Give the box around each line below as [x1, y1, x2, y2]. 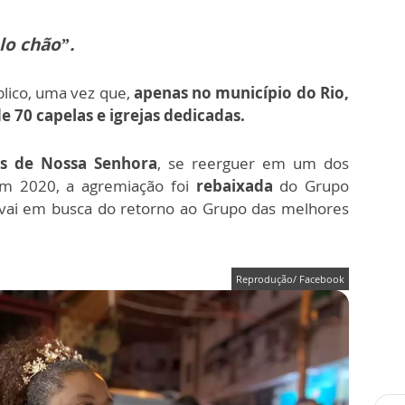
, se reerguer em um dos [157, 153, 349, 174]
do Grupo [272, 175, 350, 197]
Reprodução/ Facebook [236, 272, 344, 287]
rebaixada [195, 175, 273, 197]
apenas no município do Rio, [129, 82, 350, 104]
